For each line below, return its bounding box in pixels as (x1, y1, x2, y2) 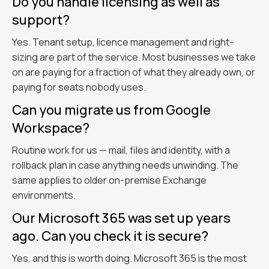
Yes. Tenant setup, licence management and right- (12, 35, 234, 49)
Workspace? (12, 119, 89, 137)
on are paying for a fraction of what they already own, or (12, 65, 255, 79)
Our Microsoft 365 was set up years (12, 209, 231, 227)
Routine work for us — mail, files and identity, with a (12, 144, 230, 157)
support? (12, 11, 70, 29)
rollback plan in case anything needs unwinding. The (12, 159, 238, 172)
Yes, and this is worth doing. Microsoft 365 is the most (12, 252, 247, 265)
